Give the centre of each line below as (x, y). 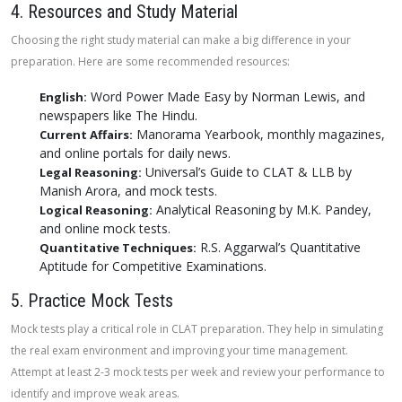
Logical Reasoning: (96, 210)
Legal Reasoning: (91, 172)
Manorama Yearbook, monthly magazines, (259, 134)
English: (63, 97)
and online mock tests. (105, 228)
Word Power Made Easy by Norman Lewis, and (226, 96)
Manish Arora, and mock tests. (128, 191)
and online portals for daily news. (135, 153)
